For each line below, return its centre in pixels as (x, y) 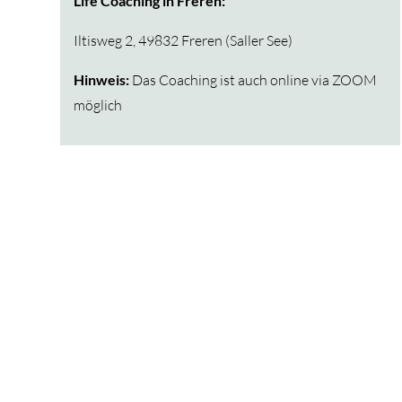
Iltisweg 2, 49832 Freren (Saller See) (184, 40)
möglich (98, 105)
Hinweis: (103, 79)
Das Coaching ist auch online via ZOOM (255, 80)
